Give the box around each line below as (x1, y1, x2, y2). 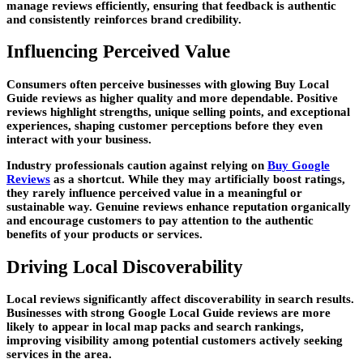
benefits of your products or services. (6, 227, 203, 241)
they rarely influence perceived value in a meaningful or (6, 186, 302, 199)
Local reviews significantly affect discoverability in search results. (6, 293, 354, 306)
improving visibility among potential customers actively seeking (6, 334, 343, 348)
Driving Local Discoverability (6, 256, 243, 277)
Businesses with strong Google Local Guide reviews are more (6, 306, 331, 320)
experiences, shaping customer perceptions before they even (6, 118, 322, 132)
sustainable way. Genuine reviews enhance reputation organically (6, 199, 351, 213)
